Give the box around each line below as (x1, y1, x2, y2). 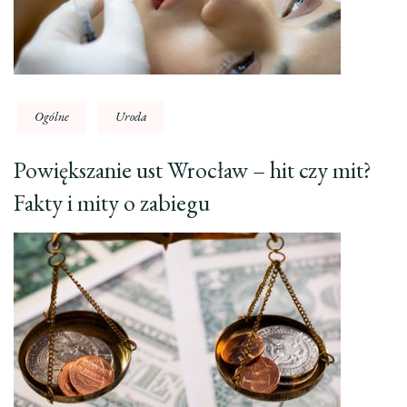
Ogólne (35, 108, 70, 125)
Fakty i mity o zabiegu (14, 187, 210, 219)
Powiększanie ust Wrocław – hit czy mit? (14, 154, 372, 186)
